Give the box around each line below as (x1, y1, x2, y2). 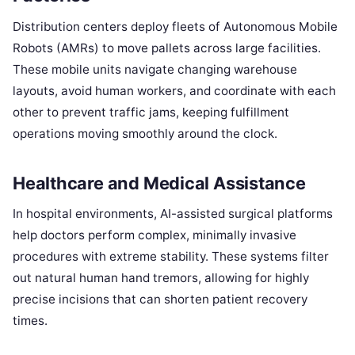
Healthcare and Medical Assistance (13, 172, 306, 193)
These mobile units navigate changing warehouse (13, 61, 297, 77)
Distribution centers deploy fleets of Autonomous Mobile (13, 18, 338, 34)
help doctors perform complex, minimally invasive (13, 227, 296, 243)
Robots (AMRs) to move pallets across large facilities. (13, 40, 321, 55)
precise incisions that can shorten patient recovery (13, 292, 307, 307)
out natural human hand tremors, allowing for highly (13, 270, 309, 286)
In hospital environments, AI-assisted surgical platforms (13, 206, 333, 222)
